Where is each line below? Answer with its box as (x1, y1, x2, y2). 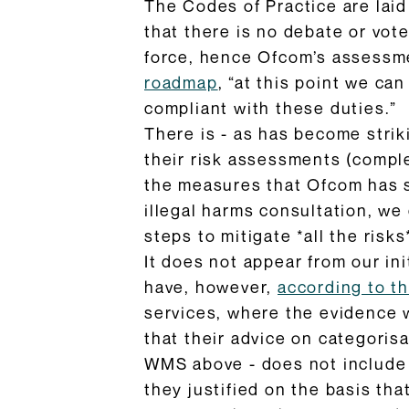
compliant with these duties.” (144, 98, 398, 118)
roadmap (144, 72, 218, 92)
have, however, (144, 277, 278, 297)
